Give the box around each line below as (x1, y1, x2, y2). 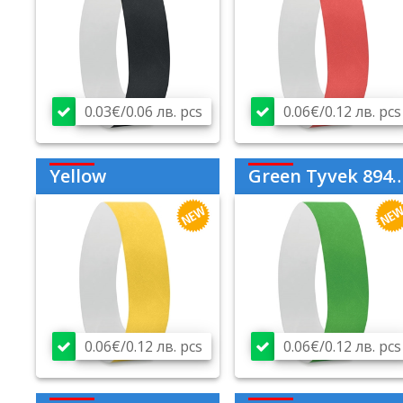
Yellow (49, 164, 106, 189)
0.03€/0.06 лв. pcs (85, 102, 202, 122)
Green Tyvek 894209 (247, 164, 392, 189)
